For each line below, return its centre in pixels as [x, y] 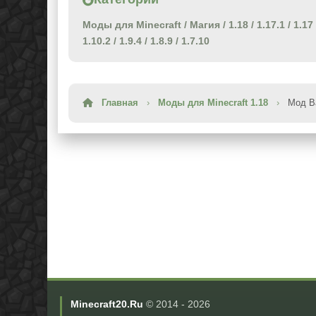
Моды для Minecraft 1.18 [213, 103]
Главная [120, 103]
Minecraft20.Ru [107, 304]
